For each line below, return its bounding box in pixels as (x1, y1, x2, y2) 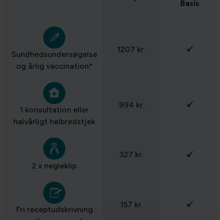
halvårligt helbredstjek (13, 117, 95, 126)
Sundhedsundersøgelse (11, 50, 97, 59)
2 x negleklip (32, 161, 77, 170)
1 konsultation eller (20, 105, 89, 114)
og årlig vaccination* (16, 61, 93, 71)
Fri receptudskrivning (16, 205, 93, 214)
